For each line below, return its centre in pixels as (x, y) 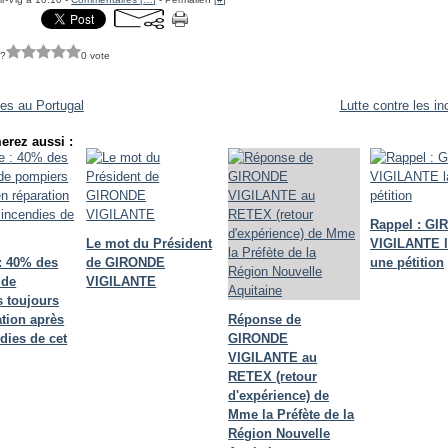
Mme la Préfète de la (291, 414)
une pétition (407, 262)
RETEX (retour (273, 376)
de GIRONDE (126, 262)
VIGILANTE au (273, 357)
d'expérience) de (279, 395)
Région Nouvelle (279, 433)
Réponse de (265, 319)
